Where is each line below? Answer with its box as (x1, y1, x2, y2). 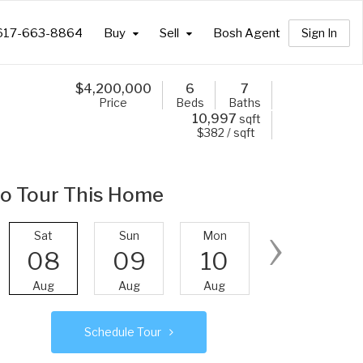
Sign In (301, 26, 337, 40)
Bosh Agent (213, 26, 280, 41)
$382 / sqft (197, 126, 256, 139)
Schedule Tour (84, 325, 162, 339)
